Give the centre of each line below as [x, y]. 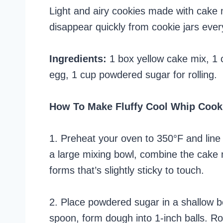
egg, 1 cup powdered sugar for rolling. [133, 74]
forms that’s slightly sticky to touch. [127, 170]
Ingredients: [78, 58]
